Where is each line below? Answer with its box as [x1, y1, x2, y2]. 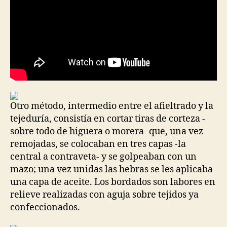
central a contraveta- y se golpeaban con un [10, 150, 197, 163]
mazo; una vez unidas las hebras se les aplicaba [10, 163, 213, 175]
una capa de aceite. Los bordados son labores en [10, 176, 215, 188]
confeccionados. [10, 201, 80, 213]
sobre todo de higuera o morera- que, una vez [10, 125, 203, 137]
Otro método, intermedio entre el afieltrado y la [10, 100, 213, 112]
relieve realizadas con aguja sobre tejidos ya [10, 188, 199, 201]
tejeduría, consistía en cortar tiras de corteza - [10, 112, 205, 125]
